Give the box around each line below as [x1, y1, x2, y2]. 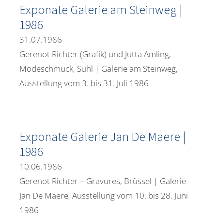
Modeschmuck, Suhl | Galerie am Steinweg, [19, 63, 178, 75]
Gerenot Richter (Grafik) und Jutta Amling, [19, 48, 171, 60]
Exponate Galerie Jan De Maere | [19, 128, 186, 146]
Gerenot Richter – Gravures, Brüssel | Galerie [19, 175, 186, 187]
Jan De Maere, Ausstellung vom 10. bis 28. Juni [19, 190, 188, 201]
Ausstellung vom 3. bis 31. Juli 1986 [19, 77, 149, 89]
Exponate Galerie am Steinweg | [19, 1, 182, 19]
